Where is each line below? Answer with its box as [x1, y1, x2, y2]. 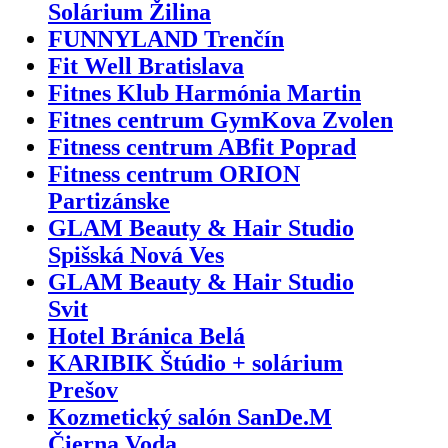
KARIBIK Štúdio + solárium [48, 349, 343, 376]
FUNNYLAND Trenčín [48, 25, 284, 52]
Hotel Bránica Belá [48, 322, 245, 349]
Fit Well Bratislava [48, 52, 244, 79]
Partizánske [48, 187, 170, 214]
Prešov [48, 376, 118, 403]
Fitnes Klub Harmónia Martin [48, 79, 361, 106]
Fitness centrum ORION [48, 160, 300, 187]
